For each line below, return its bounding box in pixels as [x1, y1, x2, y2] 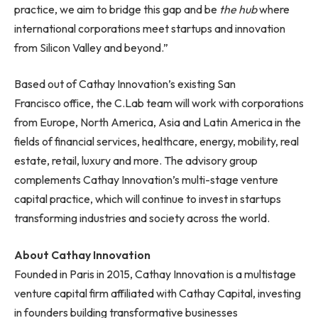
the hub [219, 1, 257, 16]
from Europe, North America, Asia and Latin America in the [14, 115, 301, 130]
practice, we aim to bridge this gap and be [14, 1, 219, 16]
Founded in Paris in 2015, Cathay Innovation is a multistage [14, 266, 296, 281]
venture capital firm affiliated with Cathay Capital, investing [14, 285, 301, 300]
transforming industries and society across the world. [14, 211, 270, 226]
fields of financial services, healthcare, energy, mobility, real [14, 134, 299, 149]
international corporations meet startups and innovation [14, 21, 285, 35]
